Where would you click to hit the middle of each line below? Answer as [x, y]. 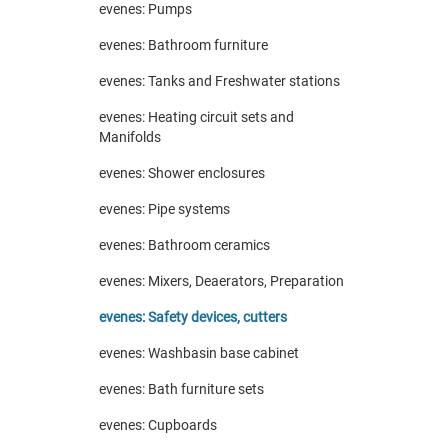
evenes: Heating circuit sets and [196, 117]
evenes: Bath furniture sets [181, 389]
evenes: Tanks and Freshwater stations [219, 81]
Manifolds [130, 137]
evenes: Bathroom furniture [183, 45]
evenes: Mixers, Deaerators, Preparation [221, 281]
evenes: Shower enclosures [182, 173]
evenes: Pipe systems [164, 209]
